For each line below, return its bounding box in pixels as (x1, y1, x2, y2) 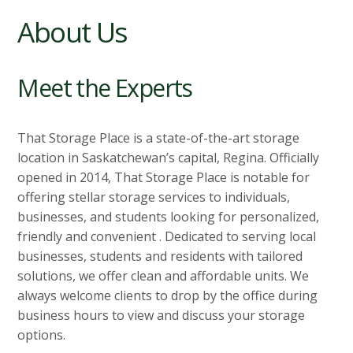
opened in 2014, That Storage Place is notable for (17, 169, 310, 187)
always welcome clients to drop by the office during (17, 287, 318, 305)
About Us (17, 13, 128, 51)
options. (17, 326, 66, 344)
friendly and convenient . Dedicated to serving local (17, 228, 317, 246)
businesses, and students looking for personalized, (17, 208, 320, 226)
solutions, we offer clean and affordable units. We (17, 267, 310, 285)
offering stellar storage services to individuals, (17, 188, 291, 206)
